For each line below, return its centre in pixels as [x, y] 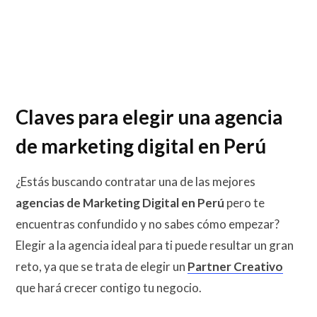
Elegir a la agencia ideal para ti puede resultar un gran [155, 246]
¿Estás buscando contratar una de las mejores [136, 182]
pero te [246, 203]
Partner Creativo [235, 267]
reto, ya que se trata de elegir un [102, 267]
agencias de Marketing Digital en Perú [121, 203]
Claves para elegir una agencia [149, 117]
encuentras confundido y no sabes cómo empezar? [148, 224]
